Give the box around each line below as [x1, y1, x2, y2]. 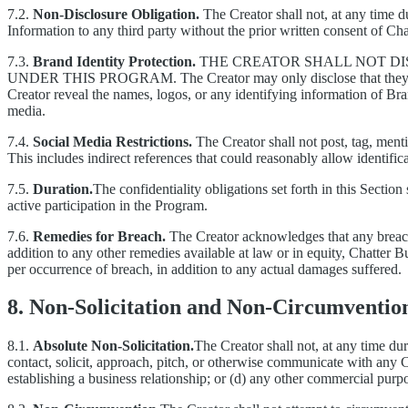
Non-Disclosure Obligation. [33, 5, 199, 22]
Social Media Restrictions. [33, 133, 192, 149]
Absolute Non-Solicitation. [33, 338, 194, 354]
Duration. [33, 180, 93, 197]
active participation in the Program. [7, 197, 208, 213]
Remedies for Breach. [33, 228, 166, 244]
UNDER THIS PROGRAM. [7, 69, 177, 86]
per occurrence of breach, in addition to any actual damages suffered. [7, 260, 402, 277]
